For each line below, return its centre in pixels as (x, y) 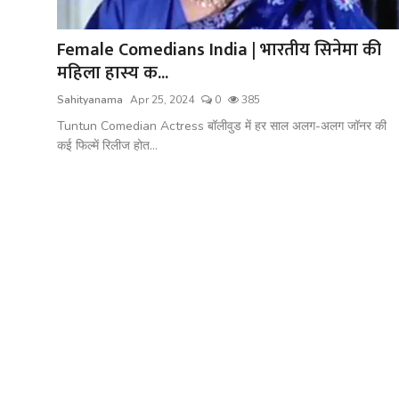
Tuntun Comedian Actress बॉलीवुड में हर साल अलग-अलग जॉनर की (222, 126)
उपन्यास (34, 144)
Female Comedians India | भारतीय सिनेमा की (219, 49)
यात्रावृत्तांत (39, 101)
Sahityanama (90, 99)
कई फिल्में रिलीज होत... (107, 145)
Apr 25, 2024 (162, 99)
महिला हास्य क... (113, 73)
